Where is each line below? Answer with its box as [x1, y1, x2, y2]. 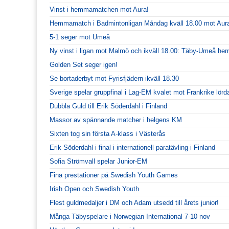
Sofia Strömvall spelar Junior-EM [50, 157, 147, 165]
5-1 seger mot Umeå [50, 33, 110, 41]
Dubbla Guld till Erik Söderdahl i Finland [50, 102, 167, 110]
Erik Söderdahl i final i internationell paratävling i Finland [50, 143, 215, 151]
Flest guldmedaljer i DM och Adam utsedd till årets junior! [50, 198, 219, 207]
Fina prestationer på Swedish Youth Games [50, 171, 178, 179]
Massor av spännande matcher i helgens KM [50, 116, 182, 124]
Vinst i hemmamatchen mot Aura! [50, 5, 149, 13]
